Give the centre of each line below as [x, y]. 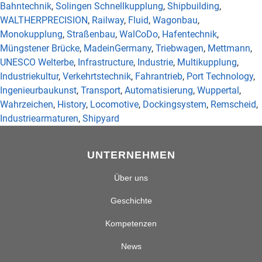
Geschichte [131, 201]
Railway [108, 20]
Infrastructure [106, 63]
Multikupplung [207, 63]
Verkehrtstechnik [97, 77]
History [72, 105]
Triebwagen [180, 49]
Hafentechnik [189, 35]
